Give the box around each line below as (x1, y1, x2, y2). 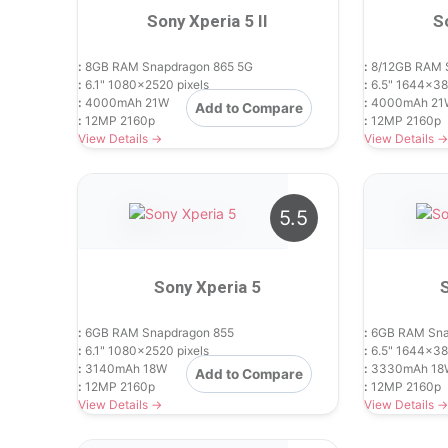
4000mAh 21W (82, 94, 169, 110)
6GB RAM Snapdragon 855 (82, 324, 234, 340)
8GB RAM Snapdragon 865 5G (82, 58, 253, 74)
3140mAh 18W (82, 360, 167, 376)
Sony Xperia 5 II (147, 10, 269, 31)
